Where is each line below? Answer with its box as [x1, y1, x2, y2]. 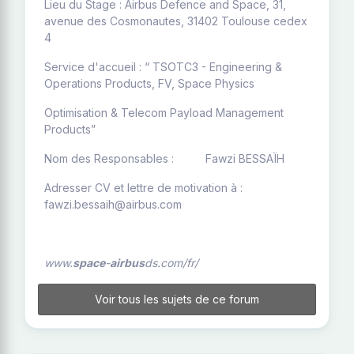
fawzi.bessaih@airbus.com [44, 198, 182, 211]
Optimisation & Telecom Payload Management [44, 106, 284, 119]
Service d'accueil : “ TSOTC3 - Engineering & [44, 60, 282, 73]
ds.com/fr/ [145, 256, 198, 269]
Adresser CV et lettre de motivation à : [44, 181, 243, 194]
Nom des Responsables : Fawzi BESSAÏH [44, 152, 284, 165]
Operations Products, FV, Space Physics [44, 77, 254, 90]
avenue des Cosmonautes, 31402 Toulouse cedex [44, 14, 307, 28]
